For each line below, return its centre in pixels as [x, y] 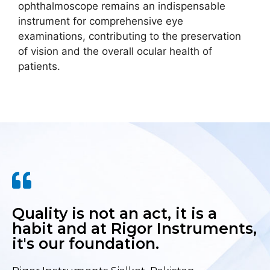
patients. [39, 67]
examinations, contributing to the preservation [130, 36]
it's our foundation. [86, 244]
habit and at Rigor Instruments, [134, 229]
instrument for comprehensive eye [101, 21]
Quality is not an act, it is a [115, 214]
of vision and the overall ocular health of [115, 52]
